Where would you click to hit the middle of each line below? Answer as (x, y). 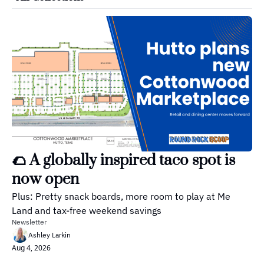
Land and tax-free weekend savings (87, 210)
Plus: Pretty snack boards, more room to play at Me (121, 196)
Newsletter (29, 222)
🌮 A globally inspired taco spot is (123, 160)
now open (45, 179)
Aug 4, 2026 (31, 247)
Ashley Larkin (49, 235)
